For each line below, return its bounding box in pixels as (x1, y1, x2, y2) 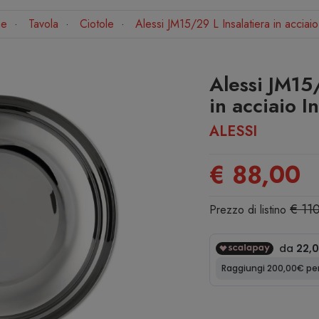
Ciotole (79, 15, 114, 32)
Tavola (28, 15, 58, 32)
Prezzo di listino (209, 201, 290, 218)
